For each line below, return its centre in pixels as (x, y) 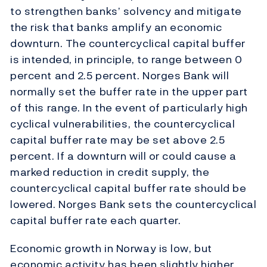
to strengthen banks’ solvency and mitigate (126, 11)
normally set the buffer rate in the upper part (129, 92)
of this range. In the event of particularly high (129, 108)
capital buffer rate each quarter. (97, 221)
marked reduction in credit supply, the (110, 172)
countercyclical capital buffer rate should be (128, 188)
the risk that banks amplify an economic (116, 27)
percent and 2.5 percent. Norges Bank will (120, 76)
